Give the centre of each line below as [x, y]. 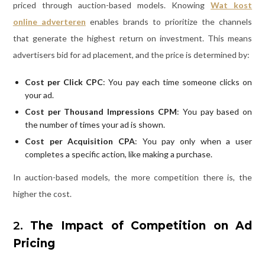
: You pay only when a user [193, 141]
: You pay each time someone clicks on [178, 82]
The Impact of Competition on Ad [141, 225]
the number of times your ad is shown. [95, 124]
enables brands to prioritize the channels [169, 21]
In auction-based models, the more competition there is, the [132, 177]
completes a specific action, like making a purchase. [118, 154]
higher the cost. [42, 193]
